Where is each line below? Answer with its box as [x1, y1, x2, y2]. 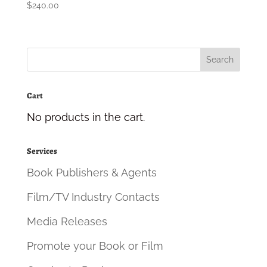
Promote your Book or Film [26, 240, 163, 253]
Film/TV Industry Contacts [26, 191, 160, 204]
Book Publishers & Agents [26, 166, 157, 179]
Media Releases [26, 215, 107, 228]
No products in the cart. [26, 111, 145, 124]
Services [26, 145, 57, 157]
